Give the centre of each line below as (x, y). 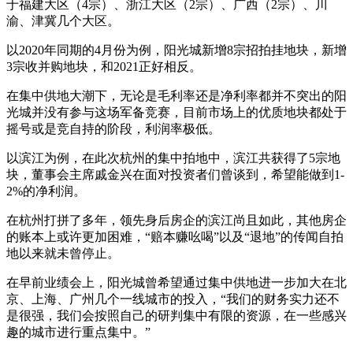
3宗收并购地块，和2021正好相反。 (104, 67)
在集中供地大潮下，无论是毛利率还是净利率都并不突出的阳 (176, 96)
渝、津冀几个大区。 (63, 21)
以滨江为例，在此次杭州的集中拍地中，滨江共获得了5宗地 (173, 158)
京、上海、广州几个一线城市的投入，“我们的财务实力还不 (173, 299)
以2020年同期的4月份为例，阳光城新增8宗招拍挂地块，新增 (176, 50)
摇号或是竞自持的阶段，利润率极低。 (113, 129)
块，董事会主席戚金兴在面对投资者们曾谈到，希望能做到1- (175, 175)
